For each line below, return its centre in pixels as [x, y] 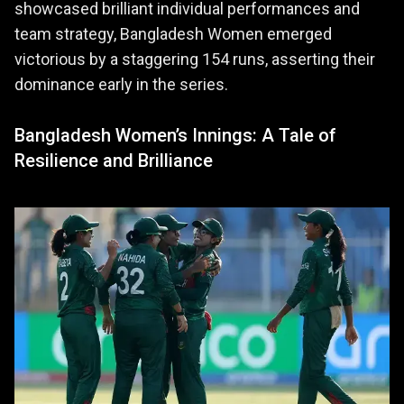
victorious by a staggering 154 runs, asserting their [195, 59]
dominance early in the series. [121, 84]
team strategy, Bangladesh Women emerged [173, 34]
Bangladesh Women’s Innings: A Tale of [175, 135]
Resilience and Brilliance [114, 161]
